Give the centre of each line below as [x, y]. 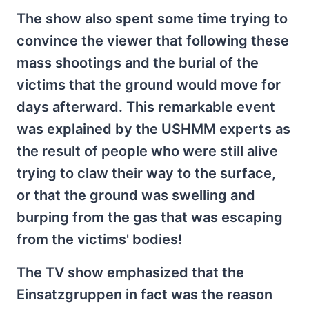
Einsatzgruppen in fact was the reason [144, 295]
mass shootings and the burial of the [138, 63]
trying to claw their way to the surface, [146, 173]
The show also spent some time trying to [152, 19]
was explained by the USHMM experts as [153, 129]
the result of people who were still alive [147, 151]
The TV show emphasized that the [130, 272]
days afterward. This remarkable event [146, 107]
